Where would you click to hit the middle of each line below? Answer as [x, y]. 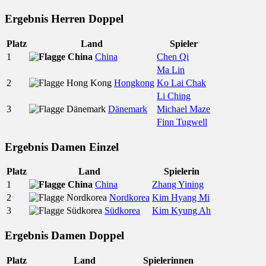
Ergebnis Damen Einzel [62, 147]
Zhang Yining [178, 185]
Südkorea [122, 211]
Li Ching [174, 96]
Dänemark [128, 109]
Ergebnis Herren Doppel [64, 19]
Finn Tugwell [182, 122]
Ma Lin [171, 70]
